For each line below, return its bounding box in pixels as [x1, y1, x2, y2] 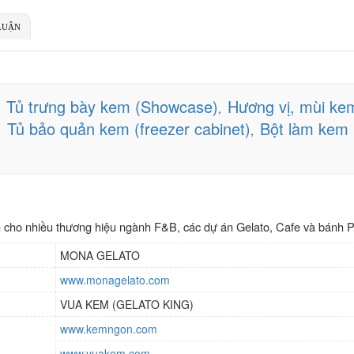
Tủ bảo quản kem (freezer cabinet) [7, 117, 250, 140]
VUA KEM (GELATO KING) [60, 296, 194, 312]
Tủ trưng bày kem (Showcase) [6, 95, 218, 118]
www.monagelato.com [60, 271, 170, 288]
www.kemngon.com [60, 320, 157, 337]
